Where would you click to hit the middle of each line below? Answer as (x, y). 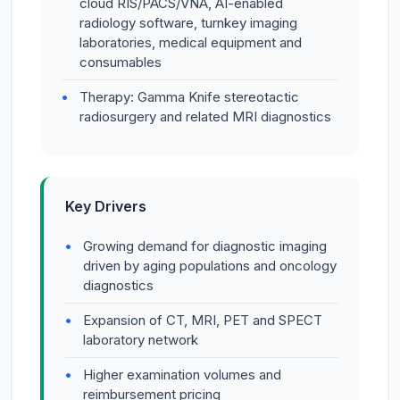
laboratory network (141, 340)
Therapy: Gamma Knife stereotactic (189, 97)
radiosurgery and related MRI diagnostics (205, 117)
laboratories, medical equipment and (191, 43)
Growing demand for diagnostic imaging (205, 246)
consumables (121, 62)
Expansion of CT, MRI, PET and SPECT (203, 321)
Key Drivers (106, 207)
